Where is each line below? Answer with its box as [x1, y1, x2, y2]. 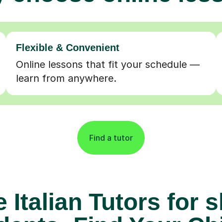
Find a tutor [89, 132, 133, 143]
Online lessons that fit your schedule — [15, 58, 200, 70]
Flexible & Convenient [15, 42, 119, 53]
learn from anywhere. [15, 72, 116, 84]
